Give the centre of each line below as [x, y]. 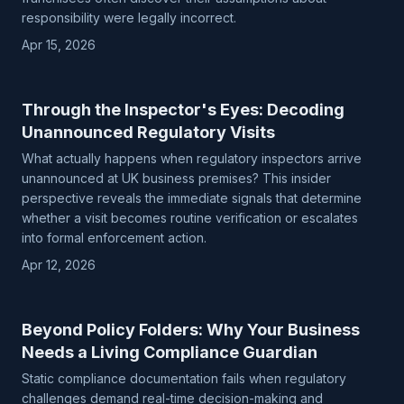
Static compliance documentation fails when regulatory [184, 378]
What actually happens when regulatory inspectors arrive [192, 158]
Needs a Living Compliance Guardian [170, 352]
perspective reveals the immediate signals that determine [192, 198]
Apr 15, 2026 [59, 45]
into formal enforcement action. [114, 238]
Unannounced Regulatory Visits [148, 132]
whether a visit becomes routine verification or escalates [190, 218]
